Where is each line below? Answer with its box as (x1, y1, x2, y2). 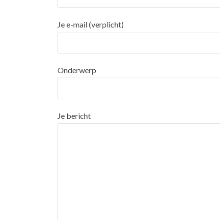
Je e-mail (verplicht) (57, 20, 124, 29)
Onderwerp (57, 65, 96, 75)
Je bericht (57, 111, 91, 120)
